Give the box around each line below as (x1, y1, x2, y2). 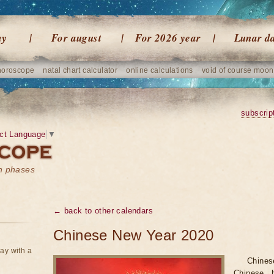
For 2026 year (135, 31, 201, 45)
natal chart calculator (43, 66, 118, 75)
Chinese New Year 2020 (53, 227, 214, 243)
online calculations (126, 66, 193, 75)
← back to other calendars (53, 206, 153, 215)
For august (51, 31, 102, 45)
